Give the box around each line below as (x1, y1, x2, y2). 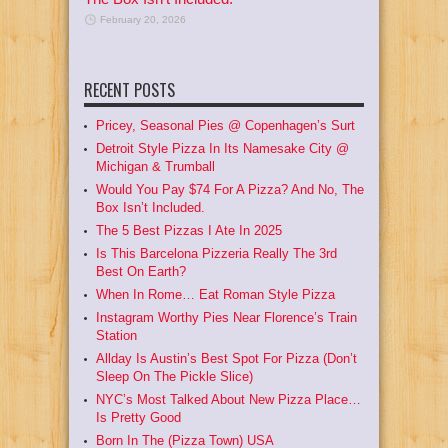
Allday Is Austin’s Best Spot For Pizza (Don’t (96, 350, 357, 366)
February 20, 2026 (100, 13, 186, 25)
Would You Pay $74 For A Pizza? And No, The (96, 181, 364, 197)
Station (96, 327, 137, 343)
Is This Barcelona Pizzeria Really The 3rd (96, 245, 337, 261)
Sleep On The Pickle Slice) (96, 368, 253, 384)
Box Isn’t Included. (96, 199, 205, 215)
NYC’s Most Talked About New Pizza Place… (96, 391, 361, 407)
